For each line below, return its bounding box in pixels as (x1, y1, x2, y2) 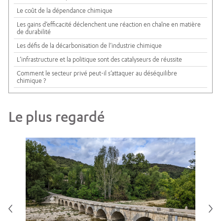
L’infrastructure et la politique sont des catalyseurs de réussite (17, 56, 182, 64)
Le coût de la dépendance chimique (17, 7, 112, 15)
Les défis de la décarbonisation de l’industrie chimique (17, 42, 162, 50)
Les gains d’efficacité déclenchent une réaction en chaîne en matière (17, 21, 201, 29)
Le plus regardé (8, 108, 105, 125)
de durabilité (17, 28, 51, 36)
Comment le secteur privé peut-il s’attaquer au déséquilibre (17, 70, 177, 77)
